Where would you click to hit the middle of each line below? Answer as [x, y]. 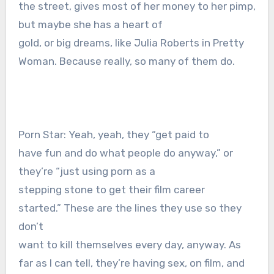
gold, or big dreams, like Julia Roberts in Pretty [131, 43]
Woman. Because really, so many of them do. [126, 61]
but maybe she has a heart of [90, 25]
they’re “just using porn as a [87, 172]
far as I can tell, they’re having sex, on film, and [131, 263]
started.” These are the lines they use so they [130, 208]
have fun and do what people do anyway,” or [125, 153]
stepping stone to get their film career [111, 190]
